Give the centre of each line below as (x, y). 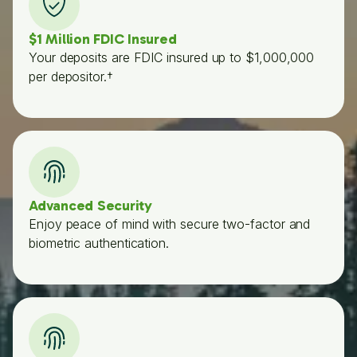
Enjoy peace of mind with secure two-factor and (170, 224)
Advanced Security (90, 206)
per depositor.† (71, 77)
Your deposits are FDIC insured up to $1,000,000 (172, 58)
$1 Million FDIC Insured (103, 39)
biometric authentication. (99, 243)
